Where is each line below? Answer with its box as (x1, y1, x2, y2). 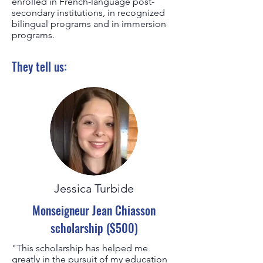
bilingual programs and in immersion (12, 18, 166, 29)
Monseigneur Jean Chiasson (32, 201, 156, 219)
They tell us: (12, 58, 70, 75)
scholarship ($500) (50, 219, 138, 237)
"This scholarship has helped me (12, 242, 148, 254)
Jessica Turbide (54, 181, 134, 195)
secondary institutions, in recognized (12, 7, 165, 18)
